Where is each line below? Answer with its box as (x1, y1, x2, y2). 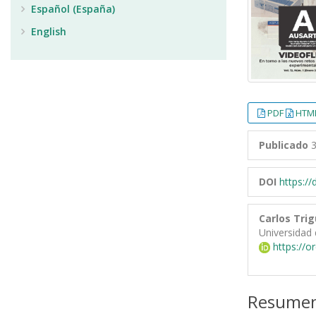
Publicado (259, 138, 308, 152)
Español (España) (28, 2, 115, 16)
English (28, 25, 66, 38)
